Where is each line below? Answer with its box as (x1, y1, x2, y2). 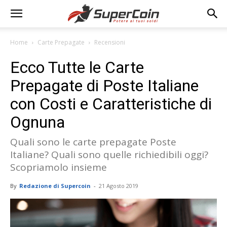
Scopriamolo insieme (10, 161, 107, 174)
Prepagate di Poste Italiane (10, 76, 199, 95)
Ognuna (10, 112, 65, 132)
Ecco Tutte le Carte (10, 58, 144, 77)
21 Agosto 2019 (99, 182, 138, 190)
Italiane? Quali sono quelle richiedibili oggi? (10, 148, 208, 161)
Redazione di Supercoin (19, 182, 91, 190)
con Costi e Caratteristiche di (10, 94, 212, 113)
